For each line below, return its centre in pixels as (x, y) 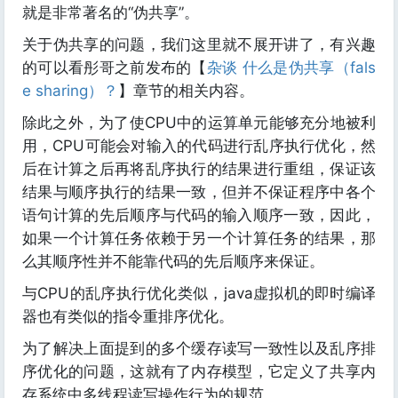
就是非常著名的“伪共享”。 (111, 12)
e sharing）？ (70, 90)
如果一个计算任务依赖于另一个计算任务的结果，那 (199, 238)
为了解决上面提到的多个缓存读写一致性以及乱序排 (199, 348)
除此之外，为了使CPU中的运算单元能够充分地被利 (199, 122)
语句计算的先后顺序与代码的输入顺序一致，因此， (199, 215)
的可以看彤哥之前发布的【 (115, 67)
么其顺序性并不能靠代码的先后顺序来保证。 (173, 261)
